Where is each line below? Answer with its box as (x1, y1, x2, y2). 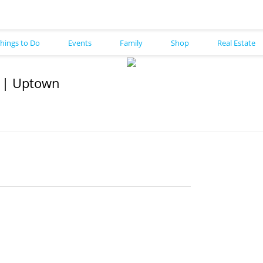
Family (120, 38, 143, 48)
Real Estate (217, 38, 255, 48)
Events (68, 38, 92, 48)
